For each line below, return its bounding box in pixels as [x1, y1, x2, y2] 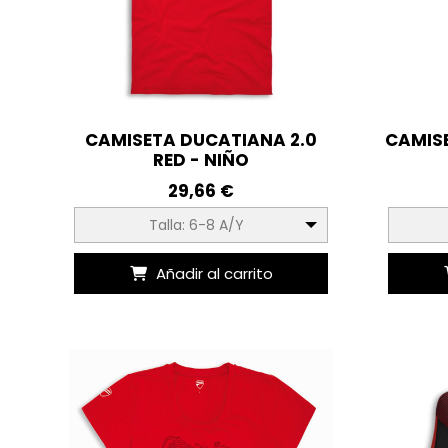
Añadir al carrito [155, 263, 273, 285]
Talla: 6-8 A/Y [148, 215, 244, 236]
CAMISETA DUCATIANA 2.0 [85, 128, 318, 153]
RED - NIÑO [153, 148, 250, 173]
